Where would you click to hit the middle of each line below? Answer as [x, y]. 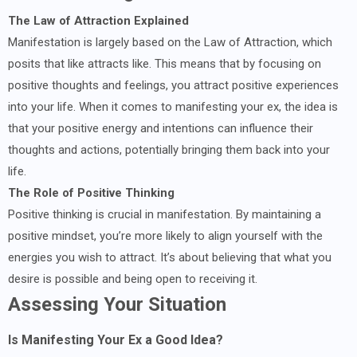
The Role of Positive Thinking [91, 192]
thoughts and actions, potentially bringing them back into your [169, 149]
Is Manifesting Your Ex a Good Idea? [116, 339]
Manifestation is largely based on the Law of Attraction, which [170, 42]
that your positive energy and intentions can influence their [161, 128]
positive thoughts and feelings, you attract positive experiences [173, 85]
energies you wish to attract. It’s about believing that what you [170, 257]
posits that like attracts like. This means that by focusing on [165, 63]
